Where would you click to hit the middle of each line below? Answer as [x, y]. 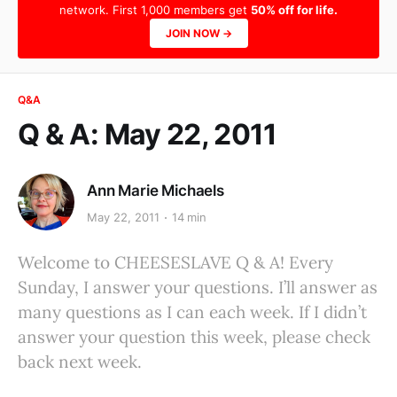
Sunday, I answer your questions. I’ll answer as [198, 287]
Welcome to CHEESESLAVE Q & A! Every [175, 262]
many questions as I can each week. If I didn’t [192, 312]
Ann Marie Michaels [156, 190]
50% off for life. [294, 10]
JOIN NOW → [198, 33]
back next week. [80, 362]
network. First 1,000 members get [155, 10]
